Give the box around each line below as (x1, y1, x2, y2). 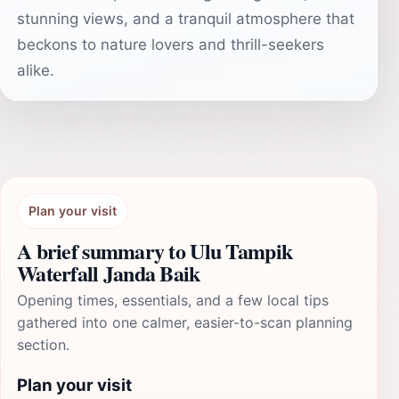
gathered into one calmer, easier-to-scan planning (17, 313, 353, 331)
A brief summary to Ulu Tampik (17, 235, 293, 266)
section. (17, 336, 69, 354)
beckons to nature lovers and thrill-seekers (17, 36, 324, 53)
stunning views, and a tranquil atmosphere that (17, 10, 354, 28)
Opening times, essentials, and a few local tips (17, 291, 329, 309)
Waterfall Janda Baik (17, 257, 200, 289)
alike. (17, 61, 54, 79)
